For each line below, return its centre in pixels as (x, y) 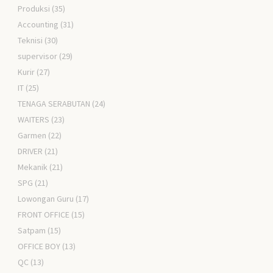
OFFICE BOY (39, 246)
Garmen (32, 135)
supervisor (38, 56)
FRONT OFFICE (44, 214)
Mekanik (33, 167)
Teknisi (30, 40)
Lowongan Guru (46, 198)
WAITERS (34, 119)
